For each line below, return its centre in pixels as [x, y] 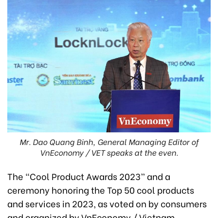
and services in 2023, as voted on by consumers [107, 203]
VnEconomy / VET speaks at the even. [109, 152]
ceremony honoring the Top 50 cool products [101, 189]
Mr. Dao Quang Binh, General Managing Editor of [109, 141]
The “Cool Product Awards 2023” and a [89, 176]
